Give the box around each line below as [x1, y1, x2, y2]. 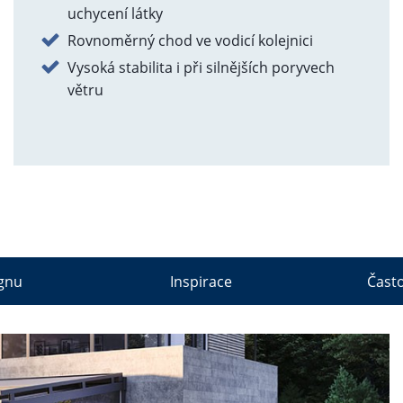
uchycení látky [67, 4, 163, 23]
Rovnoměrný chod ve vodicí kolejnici [67, 31, 313, 50]
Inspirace [170, 271, 233, 291]
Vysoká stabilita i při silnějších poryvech [67, 58, 335, 77]
